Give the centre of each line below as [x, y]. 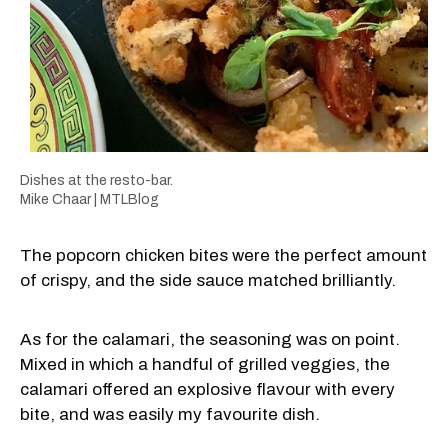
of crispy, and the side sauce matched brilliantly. [208, 280]
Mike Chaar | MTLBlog [89, 199]
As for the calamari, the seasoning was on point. [210, 339]
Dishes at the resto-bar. [96, 180]
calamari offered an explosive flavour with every [207, 389]
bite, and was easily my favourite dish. [170, 414]
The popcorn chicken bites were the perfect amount [223, 255]
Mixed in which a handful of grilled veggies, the [205, 364]
